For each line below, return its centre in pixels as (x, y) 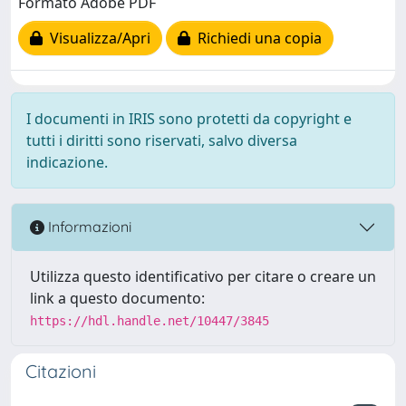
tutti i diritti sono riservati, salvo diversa (162, 140)
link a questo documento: (117, 298)
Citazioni (61, 371)
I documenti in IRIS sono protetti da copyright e (189, 118)
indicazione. (67, 162)
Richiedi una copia (256, 39)
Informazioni (88, 227)
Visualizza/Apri (97, 39)
